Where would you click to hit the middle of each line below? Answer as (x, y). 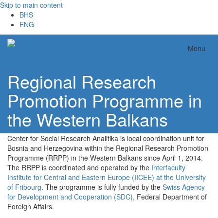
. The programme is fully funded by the (102, 187)
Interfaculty (168, 167)
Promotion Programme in (105, 100)
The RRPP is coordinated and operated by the (79, 167)
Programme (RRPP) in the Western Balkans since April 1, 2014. (105, 158)
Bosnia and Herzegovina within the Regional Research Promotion (108, 148)
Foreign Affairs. (31, 206)
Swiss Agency (184, 187)
